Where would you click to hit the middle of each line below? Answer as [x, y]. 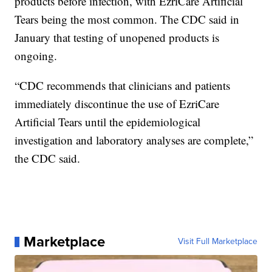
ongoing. [36, 56]
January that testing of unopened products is [117, 38]
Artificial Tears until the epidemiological [108, 122]
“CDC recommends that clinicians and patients [123, 86]
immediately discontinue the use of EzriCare [117, 104]
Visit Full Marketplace [217, 242]
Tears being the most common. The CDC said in [127, 19]
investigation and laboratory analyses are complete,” [134, 140]
